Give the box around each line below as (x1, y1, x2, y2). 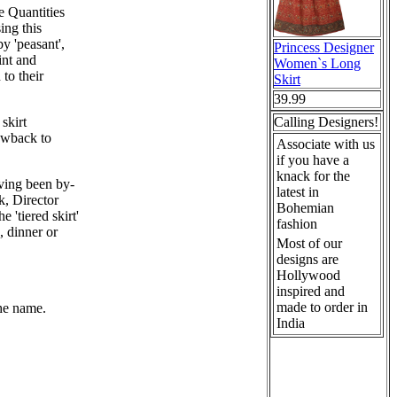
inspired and (276, 284, 345, 299)
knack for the (276, 168, 350, 183)
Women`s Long (274, 56, 361, 71)
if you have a (276, 152, 349, 167)
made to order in (276, 300, 368, 315)
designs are (276, 252, 339, 267)
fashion (276, 216, 317, 231)
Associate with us (276, 136, 375, 152)
